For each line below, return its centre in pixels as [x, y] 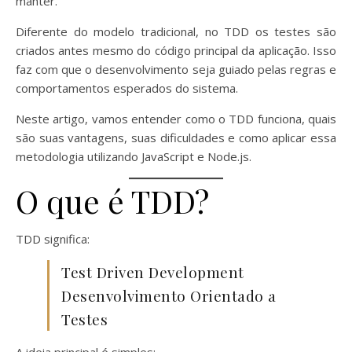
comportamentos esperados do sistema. [127, 88]
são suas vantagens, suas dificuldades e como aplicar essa [176, 137]
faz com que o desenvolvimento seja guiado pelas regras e [176, 69]
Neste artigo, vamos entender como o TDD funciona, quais [176, 118]
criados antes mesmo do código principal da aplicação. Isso [176, 50]
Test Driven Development [153, 271]
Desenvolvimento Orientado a [169, 295]
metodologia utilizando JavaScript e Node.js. [134, 156]
